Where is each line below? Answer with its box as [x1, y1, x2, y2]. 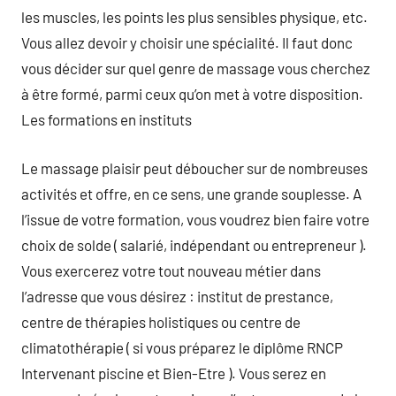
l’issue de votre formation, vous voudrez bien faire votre [21, 209, 369, 228]
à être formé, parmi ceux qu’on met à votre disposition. [21, 85, 363, 103]
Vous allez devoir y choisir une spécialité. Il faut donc [21, 34, 353, 51]
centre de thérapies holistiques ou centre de [21, 312, 301, 331]
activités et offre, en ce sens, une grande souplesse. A [21, 184, 362, 202]
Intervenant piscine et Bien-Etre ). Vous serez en [21, 363, 326, 382]
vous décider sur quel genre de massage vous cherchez [21, 59, 370, 77]
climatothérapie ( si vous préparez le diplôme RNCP [21, 338, 343, 356]
